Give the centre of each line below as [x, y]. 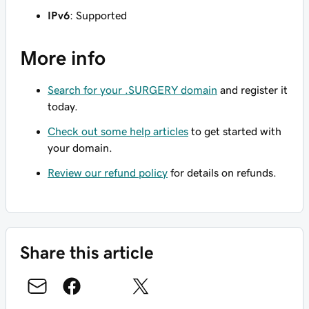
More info [63, 58]
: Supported [98, 15]
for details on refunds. [222, 172]
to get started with [235, 131]
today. [63, 106]
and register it [252, 90]
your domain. [80, 148]
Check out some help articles [118, 131]
